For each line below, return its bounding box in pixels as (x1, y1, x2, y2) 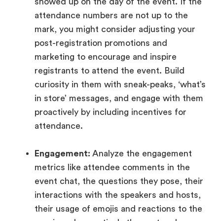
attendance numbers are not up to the (35, 10, 188, 20)
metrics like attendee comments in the (35, 162, 190, 172)
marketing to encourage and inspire (35, 52, 177, 61)
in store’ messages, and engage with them (35, 93, 203, 103)
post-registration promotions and (35, 38, 167, 47)
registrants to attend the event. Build (35, 66, 184, 75)
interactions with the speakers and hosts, (35, 190, 201, 199)
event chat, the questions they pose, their (35, 176, 203, 185)
